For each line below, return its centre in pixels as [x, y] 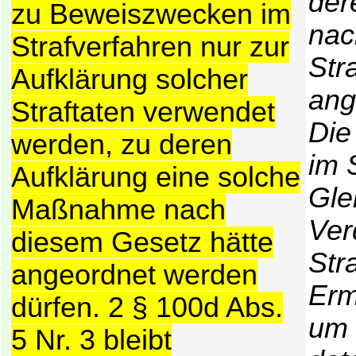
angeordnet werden [134, 275]
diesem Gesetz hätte [142, 242]
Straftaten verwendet [143, 112]
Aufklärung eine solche [156, 177]
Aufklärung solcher [130, 79]
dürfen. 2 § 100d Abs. [147, 307]
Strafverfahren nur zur [150, 46]
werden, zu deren [122, 144]
